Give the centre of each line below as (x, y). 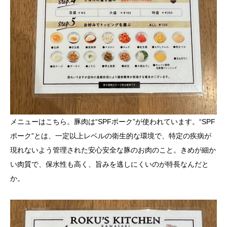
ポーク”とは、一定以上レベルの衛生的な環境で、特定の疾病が (111, 136)
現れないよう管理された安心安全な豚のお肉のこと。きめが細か (113, 150)
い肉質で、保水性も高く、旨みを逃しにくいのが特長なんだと (109, 164)
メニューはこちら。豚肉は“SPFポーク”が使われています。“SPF (113, 122)
